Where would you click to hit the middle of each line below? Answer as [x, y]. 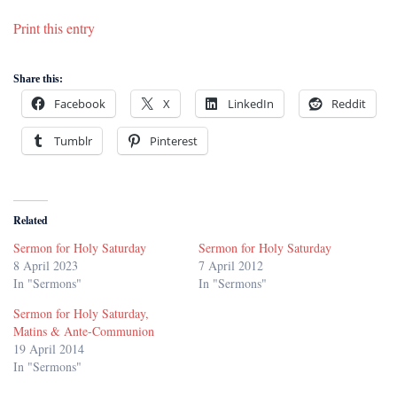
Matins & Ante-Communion [84, 331]
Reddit [349, 104]
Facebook [80, 104]
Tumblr [73, 141]
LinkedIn [251, 104]
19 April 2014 [49, 349]
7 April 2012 [231, 266]
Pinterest [174, 141]
